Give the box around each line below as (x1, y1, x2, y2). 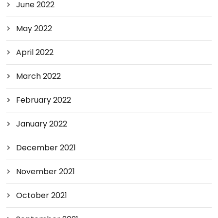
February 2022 (16, 94, 72, 106)
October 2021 (16, 190, 68, 201)
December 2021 (16, 142, 76, 153)
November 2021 (16, 166, 75, 177)
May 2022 (16, 23, 53, 34)
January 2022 (16, 118, 68, 129)
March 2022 (16, 71, 61, 82)
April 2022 (16, 47, 54, 58)
